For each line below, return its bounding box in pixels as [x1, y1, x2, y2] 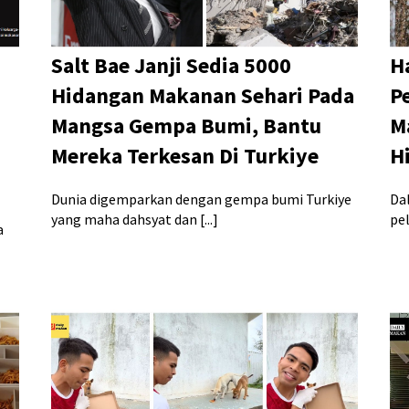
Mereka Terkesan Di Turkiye [50, 142, 319, 171]
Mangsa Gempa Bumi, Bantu [50, 111, 321, 141]
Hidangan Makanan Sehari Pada [50, 81, 354, 110]
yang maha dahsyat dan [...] [50, 210, 218, 229]
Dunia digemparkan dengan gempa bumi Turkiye [50, 190, 351, 209]
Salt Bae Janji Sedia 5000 [50, 51, 291, 80]
